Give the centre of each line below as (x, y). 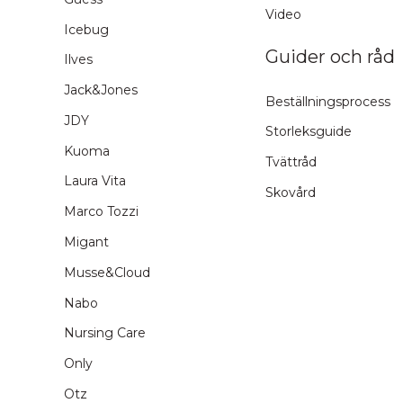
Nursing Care (105, 333)
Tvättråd (291, 162)
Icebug (86, 29)
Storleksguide (309, 132)
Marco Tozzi (101, 212)
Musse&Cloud (107, 272)
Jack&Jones (101, 90)
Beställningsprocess (328, 101)
